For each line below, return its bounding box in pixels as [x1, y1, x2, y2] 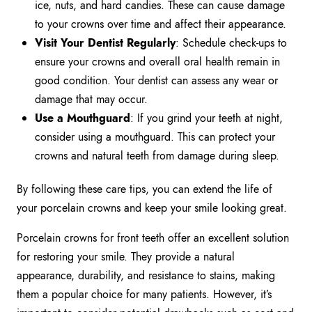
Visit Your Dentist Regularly [35, 34, 176, 51]
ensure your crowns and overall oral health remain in [35, 53, 281, 70]
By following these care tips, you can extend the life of [17, 180, 272, 197]
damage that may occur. [35, 91, 148, 107]
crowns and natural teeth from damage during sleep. [35, 147, 280, 164]
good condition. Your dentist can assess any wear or [35, 72, 279, 88]
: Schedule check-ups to [175, 34, 288, 51]
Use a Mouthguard [35, 109, 131, 126]
